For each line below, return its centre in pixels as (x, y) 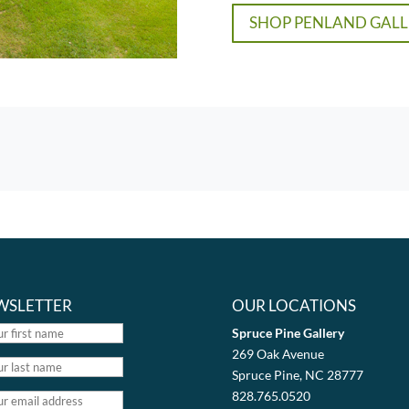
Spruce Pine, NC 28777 (297, 374)
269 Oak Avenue (278, 353)
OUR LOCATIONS (294, 305)
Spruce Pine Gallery (288, 332)
